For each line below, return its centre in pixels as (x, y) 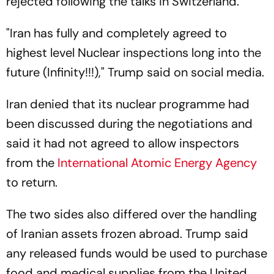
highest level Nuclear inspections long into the (134, 53)
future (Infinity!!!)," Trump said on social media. (135, 72)
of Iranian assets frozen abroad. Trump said (127, 234)
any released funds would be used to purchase (137, 253)
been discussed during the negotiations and (129, 124)
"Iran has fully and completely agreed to (117, 33)
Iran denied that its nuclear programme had (128, 104)
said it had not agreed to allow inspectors (123, 143)
